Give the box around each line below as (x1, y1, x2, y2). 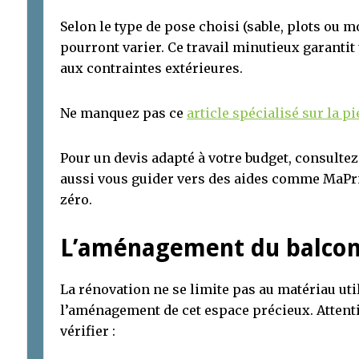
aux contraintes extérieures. (60, 59, 243, 76)
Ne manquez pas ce (60, 104, 187, 121)
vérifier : (60, 322, 115, 339)
